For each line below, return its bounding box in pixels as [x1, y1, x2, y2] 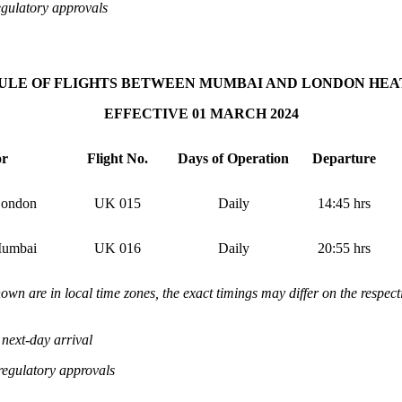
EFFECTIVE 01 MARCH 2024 [103, 105, 299, 121]
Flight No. [87, 150, 148, 166]
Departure [311, 150, 376, 166]
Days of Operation [178, 150, 289, 166]
